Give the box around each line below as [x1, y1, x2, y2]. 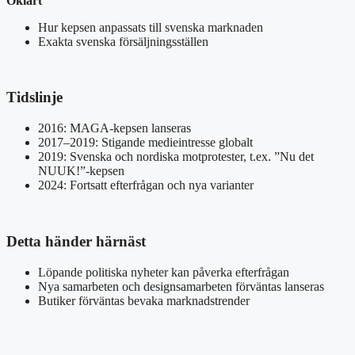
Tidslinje [6, 89, 63, 106]
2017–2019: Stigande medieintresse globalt [38, 136, 253, 150]
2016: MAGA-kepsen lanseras [38, 121, 191, 136]
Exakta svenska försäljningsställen [38, 34, 208, 48]
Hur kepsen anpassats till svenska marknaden [38, 20, 263, 34]
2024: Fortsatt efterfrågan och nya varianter [38, 178, 254, 193]
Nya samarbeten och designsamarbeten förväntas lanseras [38, 279, 324, 293]
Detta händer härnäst [6, 232, 146, 250]
